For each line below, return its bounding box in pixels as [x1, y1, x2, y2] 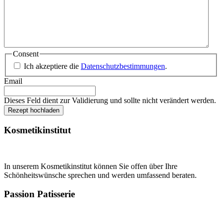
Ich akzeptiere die [24, 62, 81, 71]
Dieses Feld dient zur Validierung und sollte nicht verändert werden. [4, 96, 216, 105]
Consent [13, 49, 39, 58]
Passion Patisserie [4, 189, 75, 200]
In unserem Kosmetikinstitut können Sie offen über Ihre [4, 162, 177, 170]
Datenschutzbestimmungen [81, 62, 165, 71]
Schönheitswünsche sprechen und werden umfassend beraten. [4, 170, 197, 179]
